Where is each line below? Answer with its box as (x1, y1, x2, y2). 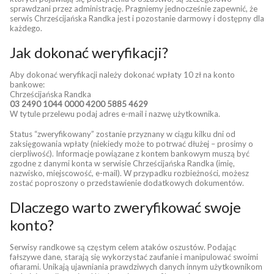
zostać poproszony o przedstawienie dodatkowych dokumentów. (10, 178, 244, 188)
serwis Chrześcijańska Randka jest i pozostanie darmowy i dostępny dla (10, 13, 264, 23)
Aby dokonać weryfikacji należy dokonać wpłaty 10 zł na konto (10, 70, 235, 80)
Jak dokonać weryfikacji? (10, 43, 168, 61)
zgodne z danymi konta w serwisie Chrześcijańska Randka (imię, (10, 158, 235, 168)
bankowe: (10, 80, 45, 89)
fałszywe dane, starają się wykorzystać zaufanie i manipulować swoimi (10, 252, 258, 262)
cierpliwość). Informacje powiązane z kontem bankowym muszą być (10, 149, 250, 158)
